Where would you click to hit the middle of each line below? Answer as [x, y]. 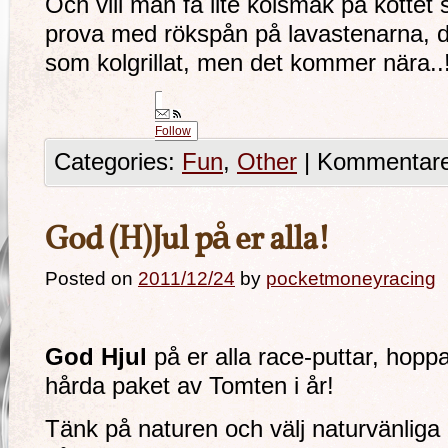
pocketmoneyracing [351, 278]
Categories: [118, 162]
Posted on [89, 278]
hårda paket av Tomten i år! [189, 386]
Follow [173, 131]
